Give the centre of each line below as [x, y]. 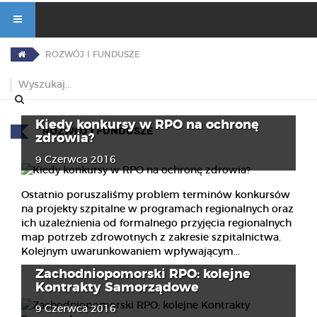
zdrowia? [65, 139]
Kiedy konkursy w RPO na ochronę [147, 126]
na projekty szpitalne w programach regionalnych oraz [157, 210]
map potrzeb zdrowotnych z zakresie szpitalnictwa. [151, 238]
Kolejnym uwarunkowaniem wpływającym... [131, 252]
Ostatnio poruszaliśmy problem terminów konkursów [156, 196]
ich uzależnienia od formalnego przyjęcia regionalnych [156, 224]
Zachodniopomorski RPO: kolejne [143, 275]
